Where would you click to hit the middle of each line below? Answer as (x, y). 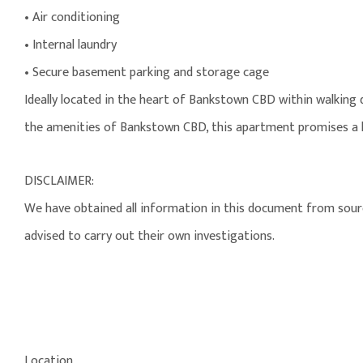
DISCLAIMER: (59, 181)
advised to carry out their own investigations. (149, 237)
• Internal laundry (70, 45)
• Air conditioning (72, 18)
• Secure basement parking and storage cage (147, 73)
